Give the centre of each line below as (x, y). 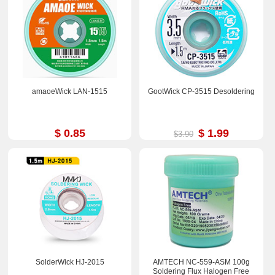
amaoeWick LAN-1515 (70, 91)
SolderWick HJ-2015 (70, 262)
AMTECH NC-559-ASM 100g (201, 262)
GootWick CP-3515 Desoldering (201, 91)
